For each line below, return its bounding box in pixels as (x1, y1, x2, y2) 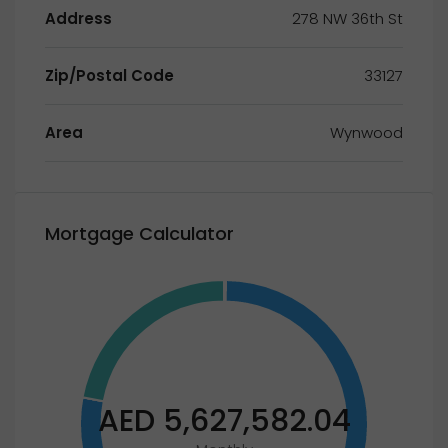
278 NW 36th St (292, 8, 403, 29)
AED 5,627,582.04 (97, 400, 351, 442)
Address (45, 8, 112, 29)
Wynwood (330, 122, 403, 143)
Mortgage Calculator (45, 221, 234, 246)
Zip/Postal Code (45, 65, 174, 86)
